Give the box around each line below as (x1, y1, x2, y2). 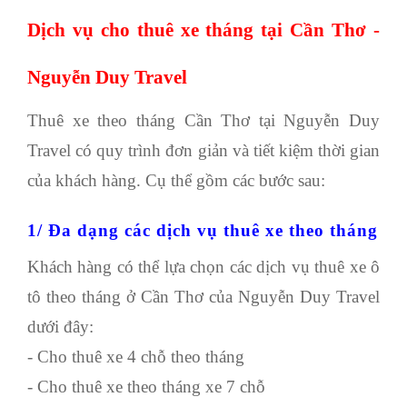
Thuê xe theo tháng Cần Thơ (27, 111, 259, 130)
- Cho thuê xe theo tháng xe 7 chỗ (27, 376, 265, 396)
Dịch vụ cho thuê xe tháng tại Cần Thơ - (27, 19, 380, 41)
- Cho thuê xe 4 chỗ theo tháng (27, 346, 244, 366)
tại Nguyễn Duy (258, 111, 380, 130)
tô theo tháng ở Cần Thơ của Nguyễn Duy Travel (27, 286, 380, 306)
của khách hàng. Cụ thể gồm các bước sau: (27, 171, 325, 190)
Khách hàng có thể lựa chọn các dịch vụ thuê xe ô (27, 256, 380, 276)
